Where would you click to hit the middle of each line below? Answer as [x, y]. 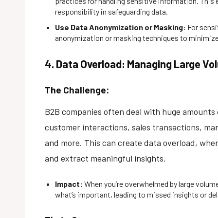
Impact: [69, 183]
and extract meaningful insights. [105, 158]
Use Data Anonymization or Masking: [120, 27]
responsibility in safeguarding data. [111, 11]
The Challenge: [77, 90]
